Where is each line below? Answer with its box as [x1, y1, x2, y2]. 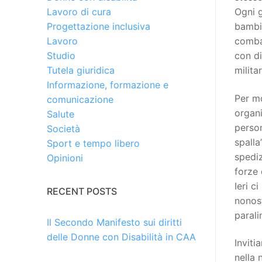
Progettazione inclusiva [47, 20, 150, 33]
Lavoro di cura [47, 6, 111, 18]
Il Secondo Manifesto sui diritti [47, 216, 182, 229]
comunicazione [47, 94, 113, 106]
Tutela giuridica [47, 64, 115, 77]
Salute [47, 108, 74, 120]
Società [47, 123, 80, 135]
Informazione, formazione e [47, 79, 168, 91]
